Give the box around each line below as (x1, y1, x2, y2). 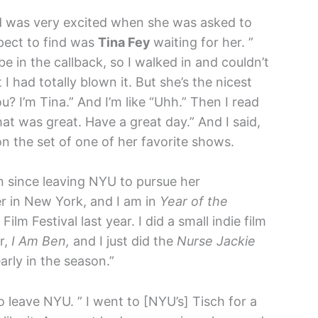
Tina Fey (98, 34, 153, 50)
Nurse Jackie (177, 234, 256, 249)
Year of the (160, 194, 228, 209)
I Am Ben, (11, 234, 73, 249)
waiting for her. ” (153, 34, 253, 50)
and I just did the (73, 234, 177, 249)
